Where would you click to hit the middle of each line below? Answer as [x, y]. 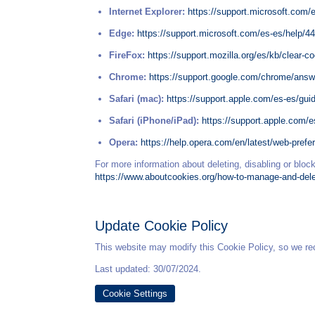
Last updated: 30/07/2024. [148, 269]
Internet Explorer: [147, 11]
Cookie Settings [135, 294]
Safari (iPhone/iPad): [154, 120]
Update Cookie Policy [161, 226]
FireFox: [127, 55]
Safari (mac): [136, 98]
